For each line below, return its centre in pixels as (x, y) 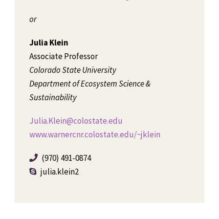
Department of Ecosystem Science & (90, 84)
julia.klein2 (59, 172)
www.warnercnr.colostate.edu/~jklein (95, 134)
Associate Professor (64, 56)
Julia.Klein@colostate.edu (76, 121)
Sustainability (53, 97)
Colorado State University (73, 70)
